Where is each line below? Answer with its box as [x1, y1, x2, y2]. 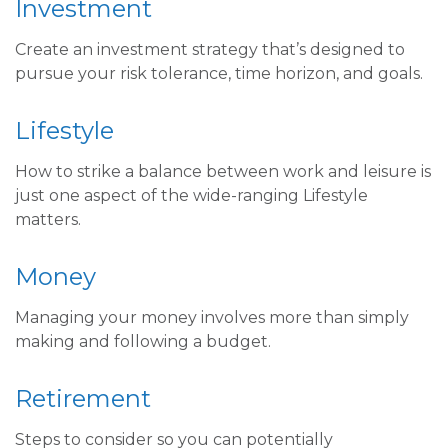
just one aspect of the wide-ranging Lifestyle [15, 186, 368, 205]
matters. [15, 210, 81, 229]
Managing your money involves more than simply [15, 308, 409, 327]
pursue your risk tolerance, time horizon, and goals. [15, 64, 423, 83]
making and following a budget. [15, 332, 271, 351]
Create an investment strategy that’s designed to [15, 40, 405, 59]
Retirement [15, 384, 151, 413]
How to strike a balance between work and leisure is [15, 162, 431, 181]
